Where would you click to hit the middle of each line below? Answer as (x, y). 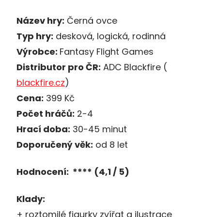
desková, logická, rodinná (109, 36)
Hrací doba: (43, 129)
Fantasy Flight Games (107, 51)
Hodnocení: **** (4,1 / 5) (73, 171)
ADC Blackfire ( (134, 67)
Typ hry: (35, 36)
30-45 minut (99, 129)
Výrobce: (38, 51)
